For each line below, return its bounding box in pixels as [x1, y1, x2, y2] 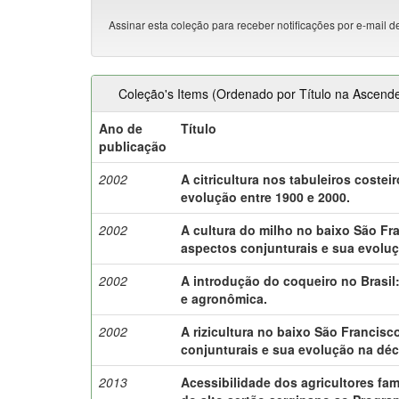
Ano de [99, 118, 143, 137]
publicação [99, 136, 167, 155]
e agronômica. [181, 289, 268, 307]
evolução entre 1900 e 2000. [181, 187, 351, 206]
